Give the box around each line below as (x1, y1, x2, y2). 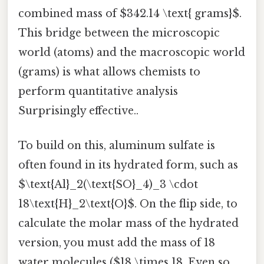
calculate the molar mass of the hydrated (18, 216, 239, 230)
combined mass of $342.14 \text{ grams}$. (18, 6, 242, 20)
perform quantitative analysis (18, 84, 178, 98)
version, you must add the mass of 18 (18, 236, 215, 249)
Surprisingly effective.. (18, 104, 138, 117)
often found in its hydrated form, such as (18, 158, 238, 171)
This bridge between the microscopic (18, 26, 220, 39)
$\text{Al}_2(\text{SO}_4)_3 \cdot (18, 177, 198, 191)
